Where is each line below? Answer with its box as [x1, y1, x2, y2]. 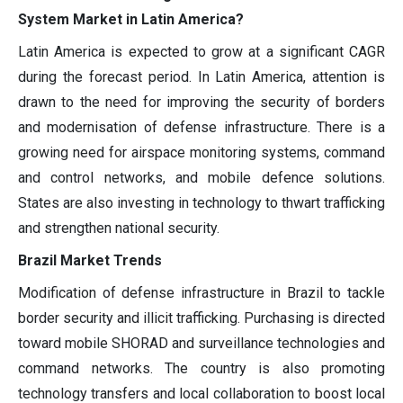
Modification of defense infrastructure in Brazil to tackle [18, 283, 385, 301]
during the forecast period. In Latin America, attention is [18, 67, 385, 85]
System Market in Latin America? [18, 10, 244, 28]
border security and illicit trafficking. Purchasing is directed [18, 309, 385, 327]
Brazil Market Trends [18, 251, 162, 269]
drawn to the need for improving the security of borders [18, 93, 385, 111]
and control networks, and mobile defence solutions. [18, 168, 385, 186]
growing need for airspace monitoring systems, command [18, 143, 385, 161]
